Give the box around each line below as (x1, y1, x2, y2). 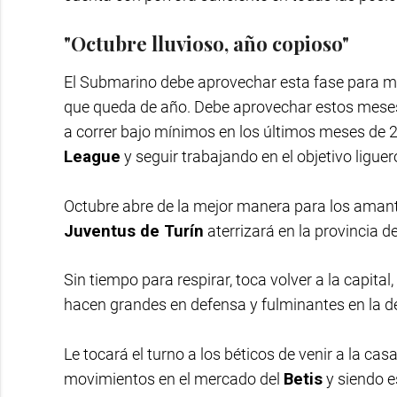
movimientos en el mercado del (64, 369, 284, 388)
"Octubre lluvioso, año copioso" (64, 29, 349, 57)
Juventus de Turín (64, 221, 204, 240)
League (64, 146, 121, 166)
